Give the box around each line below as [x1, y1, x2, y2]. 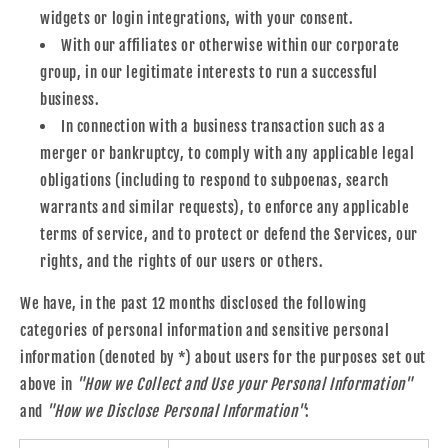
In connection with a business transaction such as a [61, 116, 386, 136]
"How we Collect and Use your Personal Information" [76, 374, 413, 394]
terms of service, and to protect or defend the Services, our [40, 224, 419, 244]
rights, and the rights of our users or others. [40, 251, 324, 271]
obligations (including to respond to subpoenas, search [40, 170, 389, 190]
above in [20, 374, 77, 394]
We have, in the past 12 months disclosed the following [20, 293, 367, 313]
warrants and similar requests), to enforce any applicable [40, 197, 410, 217]
